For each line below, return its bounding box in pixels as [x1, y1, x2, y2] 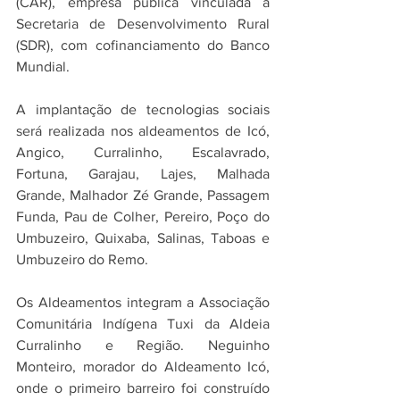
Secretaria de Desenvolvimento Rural [16, 16, 270, 31]
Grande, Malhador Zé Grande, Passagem [16, 187, 270, 203]
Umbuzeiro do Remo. [16, 252, 148, 267]
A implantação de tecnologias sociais [16, 102, 270, 117]
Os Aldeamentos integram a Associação [16, 295, 270, 310]
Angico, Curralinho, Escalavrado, [16, 145, 270, 160]
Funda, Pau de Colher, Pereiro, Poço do [16, 209, 270, 224]
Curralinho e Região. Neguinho [16, 337, 270, 353]
